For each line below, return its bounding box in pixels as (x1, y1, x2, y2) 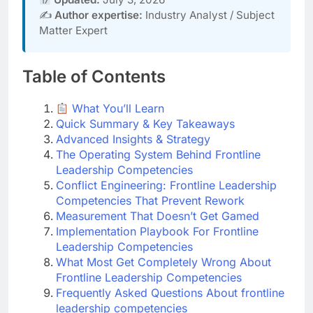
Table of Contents (22, 66, 166, 87)
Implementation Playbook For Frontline (56, 224, 259, 239)
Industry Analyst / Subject (143, 8, 275, 22)
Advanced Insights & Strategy (56, 132, 210, 147)
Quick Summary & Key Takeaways (56, 117, 235, 131)
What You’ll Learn (68, 101, 165, 116)
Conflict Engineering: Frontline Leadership (56, 178, 277, 193)
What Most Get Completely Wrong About (56, 255, 271, 270)
